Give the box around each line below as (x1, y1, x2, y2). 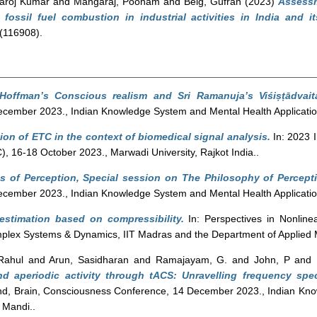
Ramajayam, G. (155, 254, 228, 265)
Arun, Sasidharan (49, 254, 129, 265)
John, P (253, 254, 290, 265)
